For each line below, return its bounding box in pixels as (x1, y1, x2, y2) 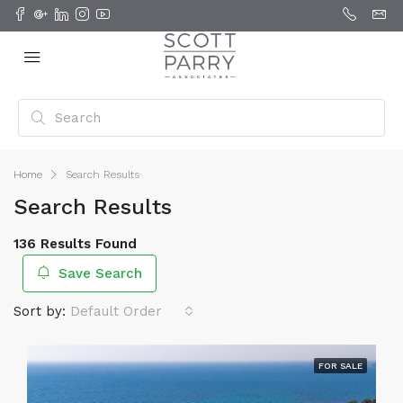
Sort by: (13, 303, 66, 319)
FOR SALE (318, 361, 363, 371)
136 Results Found (13, 236, 137, 252)
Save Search (54, 265, 142, 282)
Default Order (70, 303, 162, 319)
